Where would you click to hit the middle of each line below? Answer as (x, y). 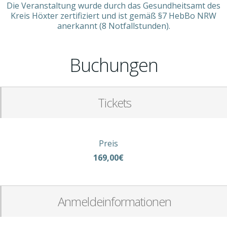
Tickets (114, 103)
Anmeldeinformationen (114, 201)
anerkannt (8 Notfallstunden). (113, 26)
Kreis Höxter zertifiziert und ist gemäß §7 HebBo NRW (113, 16)
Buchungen (113, 65)
